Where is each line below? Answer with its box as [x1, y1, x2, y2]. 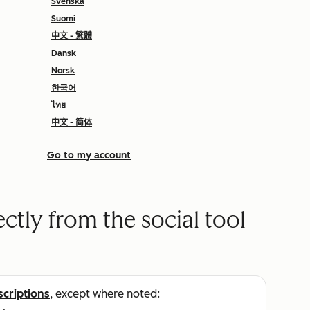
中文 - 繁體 [51, 31, 92, 41]
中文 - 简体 [51, 118, 92, 127]
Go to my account [47, 149, 131, 161]
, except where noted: [50, 287, 160, 300]
